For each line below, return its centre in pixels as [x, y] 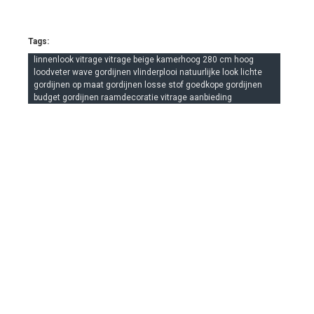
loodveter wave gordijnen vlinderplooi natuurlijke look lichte [148, 72]
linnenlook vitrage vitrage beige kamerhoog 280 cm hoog [144, 60]
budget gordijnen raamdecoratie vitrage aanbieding [133, 97]
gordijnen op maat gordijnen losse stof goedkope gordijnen [148, 85]
